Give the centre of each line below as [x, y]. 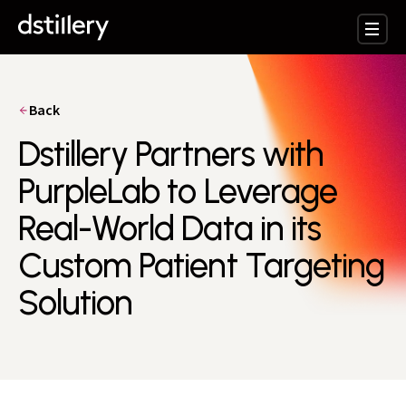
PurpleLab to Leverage [178, 191]
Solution [76, 303]
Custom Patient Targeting [201, 266]
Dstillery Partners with [171, 154]
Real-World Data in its [169, 228]
